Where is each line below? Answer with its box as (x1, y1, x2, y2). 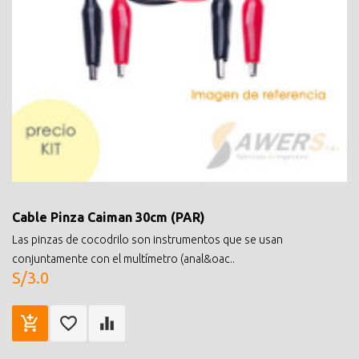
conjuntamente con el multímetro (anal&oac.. (12, 252, 235, 265)
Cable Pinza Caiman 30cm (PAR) (12, 209, 205, 224)
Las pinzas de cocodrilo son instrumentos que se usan (12, 232, 283, 246)
